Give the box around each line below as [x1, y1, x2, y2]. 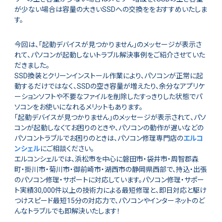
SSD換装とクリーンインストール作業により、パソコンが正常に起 [14, 72, 203, 80]
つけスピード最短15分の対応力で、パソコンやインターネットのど [14, 197, 205, 205]
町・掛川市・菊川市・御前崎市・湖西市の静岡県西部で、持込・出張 [14, 166, 207, 174]
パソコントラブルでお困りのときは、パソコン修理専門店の [14, 134, 183, 143]
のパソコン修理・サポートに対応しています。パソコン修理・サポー [14, 176, 204, 184]
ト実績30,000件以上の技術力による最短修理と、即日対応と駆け [14, 186, 207, 195]
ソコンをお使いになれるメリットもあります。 [14, 103, 143, 111]
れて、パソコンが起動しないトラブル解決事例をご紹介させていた [14, 51, 205, 59]
